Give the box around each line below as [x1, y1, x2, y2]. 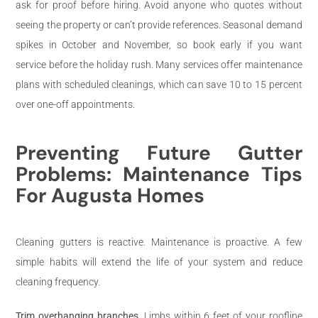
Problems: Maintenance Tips [16, 160, 302, 187]
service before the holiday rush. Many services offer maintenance [16, 58, 302, 70]
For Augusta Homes [16, 182, 205, 209]
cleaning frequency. [16, 275, 101, 287]
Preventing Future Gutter [16, 139, 302, 166]
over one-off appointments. [16, 98, 136, 110]
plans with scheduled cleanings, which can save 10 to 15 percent [16, 78, 302, 90]
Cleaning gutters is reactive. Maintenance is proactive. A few [16, 236, 302, 248]
